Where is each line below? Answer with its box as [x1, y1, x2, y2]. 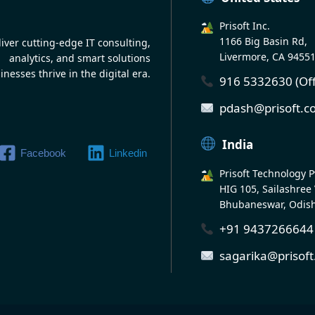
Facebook [20, 146, 66, 159]
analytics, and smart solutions [9, 51, 150, 65]
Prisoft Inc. [219, 19, 271, 32]
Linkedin [109, 146, 147, 159]
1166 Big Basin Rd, [219, 34, 308, 48]
